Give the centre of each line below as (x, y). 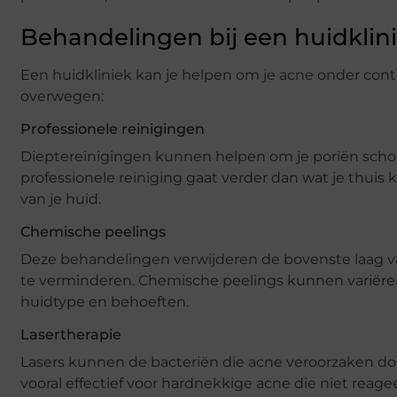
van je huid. (61, 199)
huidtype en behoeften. (105, 302)
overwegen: (62, 97)
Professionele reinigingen (113, 129)
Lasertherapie (71, 335)
